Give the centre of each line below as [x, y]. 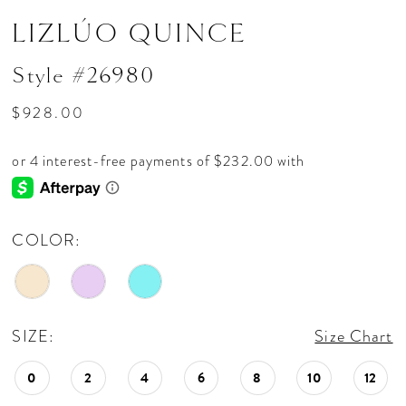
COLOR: [47, 241]
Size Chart [354, 336]
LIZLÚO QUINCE [130, 33]
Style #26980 [83, 75]
